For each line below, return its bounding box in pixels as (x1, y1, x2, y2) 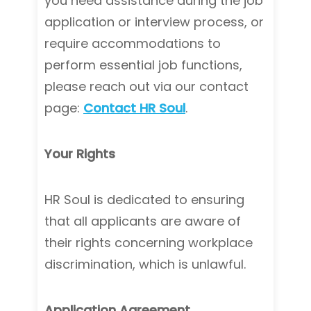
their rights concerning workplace (44, 234, 253, 251)
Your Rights (44, 145, 115, 162)
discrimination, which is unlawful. (44, 255, 246, 273)
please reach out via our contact (44, 78, 249, 95)
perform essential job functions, (44, 56, 242, 74)
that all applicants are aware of (44, 212, 241, 230)
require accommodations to (44, 35, 221, 52)
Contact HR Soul (83, 99, 185, 117)
